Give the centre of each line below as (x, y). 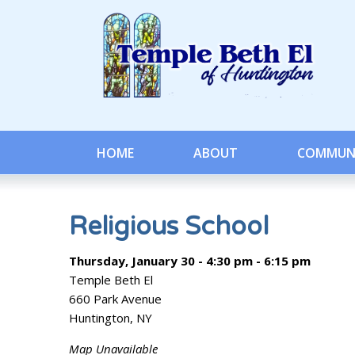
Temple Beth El (111, 280)
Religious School (169, 227)
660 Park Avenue (115, 299)
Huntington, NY (111, 318)
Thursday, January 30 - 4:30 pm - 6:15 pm (190, 261)
